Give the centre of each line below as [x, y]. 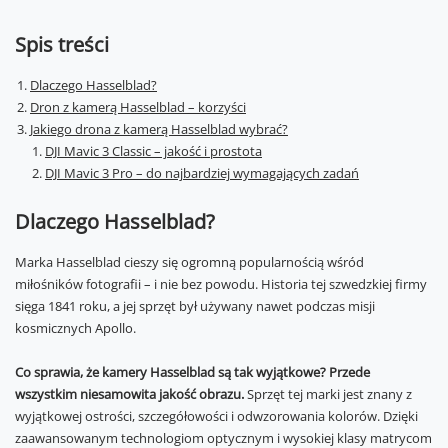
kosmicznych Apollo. [75, 328]
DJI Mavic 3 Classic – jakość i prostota [153, 151]
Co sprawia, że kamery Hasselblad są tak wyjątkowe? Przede [192, 372]
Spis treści [62, 44]
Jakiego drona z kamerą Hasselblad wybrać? [159, 129]
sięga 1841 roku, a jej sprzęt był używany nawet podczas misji [195, 306]
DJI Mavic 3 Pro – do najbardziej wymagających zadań [202, 173]
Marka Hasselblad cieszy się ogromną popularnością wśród [189, 262]
